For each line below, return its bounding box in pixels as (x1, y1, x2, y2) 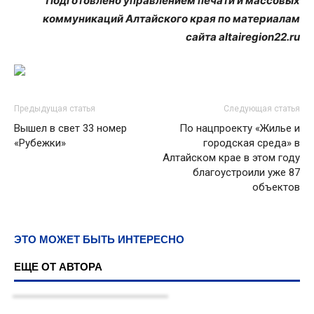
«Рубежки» (14, 137, 66, 149)
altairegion (219, 30, 274, 43)
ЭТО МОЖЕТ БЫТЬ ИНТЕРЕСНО (14, 231, 184, 247)
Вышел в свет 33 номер (14, 122, 127, 135)
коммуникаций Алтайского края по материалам (43, 12, 300, 25)
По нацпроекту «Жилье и (179, 122, 300, 135)
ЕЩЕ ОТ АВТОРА (14, 259, 102, 274)
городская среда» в (203, 137, 300, 149)
